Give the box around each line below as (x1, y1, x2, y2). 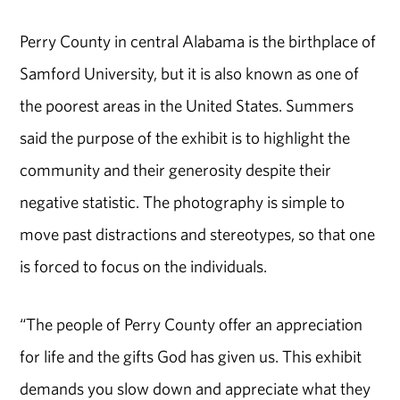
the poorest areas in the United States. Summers (20, 94, 354, 116)
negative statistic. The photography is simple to (20, 190, 346, 212)
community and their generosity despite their (20, 158, 332, 180)
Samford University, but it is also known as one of (20, 62, 360, 84)
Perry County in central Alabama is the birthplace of (20, 29, 377, 52)
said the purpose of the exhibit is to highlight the (20, 126, 351, 148)
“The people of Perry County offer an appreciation (20, 312, 363, 335)
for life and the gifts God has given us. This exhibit (20, 345, 362, 367)
